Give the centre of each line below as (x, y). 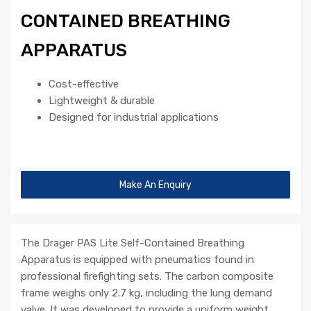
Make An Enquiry (155, 185)
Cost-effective (84, 84)
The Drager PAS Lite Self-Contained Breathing (133, 243)
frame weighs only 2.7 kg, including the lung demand (146, 293)
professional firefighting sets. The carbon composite (147, 277)
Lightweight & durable (102, 101)
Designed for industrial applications (134, 118)
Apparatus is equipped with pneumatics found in (137, 260)
